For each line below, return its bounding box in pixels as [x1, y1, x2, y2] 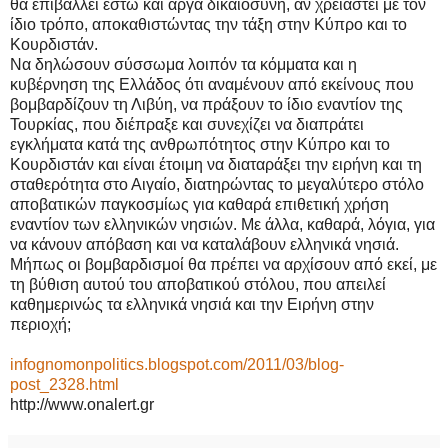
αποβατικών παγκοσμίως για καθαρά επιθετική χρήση [10, 195, 389, 213]
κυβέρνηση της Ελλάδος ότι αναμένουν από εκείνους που [10, 75, 414, 93]
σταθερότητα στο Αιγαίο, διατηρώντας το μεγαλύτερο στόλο [10, 175, 424, 193]
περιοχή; [10, 315, 71, 333]
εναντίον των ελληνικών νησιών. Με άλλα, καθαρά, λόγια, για [10, 215, 435, 233]
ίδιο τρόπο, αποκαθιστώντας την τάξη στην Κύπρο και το [10, 15, 407, 33]
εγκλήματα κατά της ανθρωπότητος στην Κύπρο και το [10, 135, 390, 153]
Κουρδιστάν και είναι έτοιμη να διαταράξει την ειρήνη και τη [10, 155, 422, 173]
